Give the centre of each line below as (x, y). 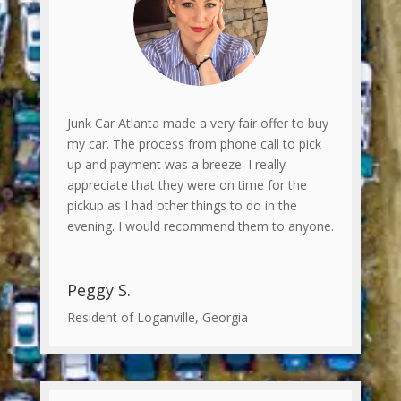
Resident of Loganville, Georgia (157, 317)
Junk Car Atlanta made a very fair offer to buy (197, 123)
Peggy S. (98, 290)
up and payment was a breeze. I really (176, 164)
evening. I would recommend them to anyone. (200, 226)
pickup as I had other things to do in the (182, 205)
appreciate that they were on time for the (187, 184)
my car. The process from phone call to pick (194, 143)
